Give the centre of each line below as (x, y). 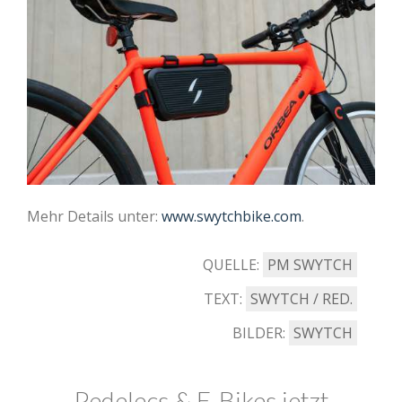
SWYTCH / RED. (301, 298)
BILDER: (261, 332)
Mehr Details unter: (94, 216)
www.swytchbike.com (232, 216)
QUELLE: (233, 264)
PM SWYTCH (310, 264)
